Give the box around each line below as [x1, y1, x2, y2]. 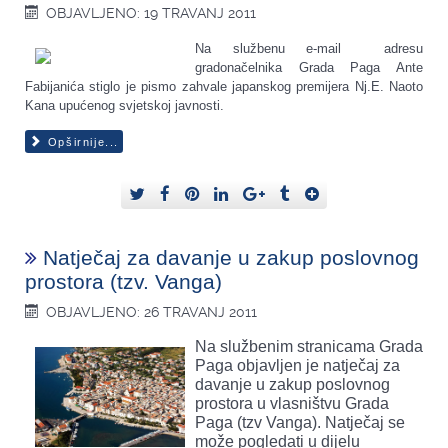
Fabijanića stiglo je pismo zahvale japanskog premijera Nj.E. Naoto [25, 79, 423, 95]
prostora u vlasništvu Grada [195, 394, 389, 412]
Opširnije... [43, 136, 119, 149]
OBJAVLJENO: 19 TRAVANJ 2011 [46, 5, 257, 22]
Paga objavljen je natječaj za [195, 356, 400, 374]
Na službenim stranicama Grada [195, 337, 423, 355]
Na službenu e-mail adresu [195, 41, 423, 57]
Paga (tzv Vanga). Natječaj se [195, 413, 405, 431]
